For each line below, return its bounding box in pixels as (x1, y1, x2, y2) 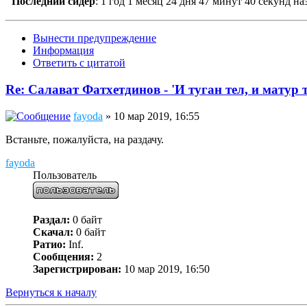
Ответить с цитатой (33, 57, 125, 69)
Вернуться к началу (5, 286, 97, 298)
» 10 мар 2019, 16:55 (103, 110, 199, 122)
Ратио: (33, 238, 66, 250)
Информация (33, 45, 94, 57)
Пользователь (33, 169, 97, 181)
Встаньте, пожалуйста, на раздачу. (5, 133, 164, 145)
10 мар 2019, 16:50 (121, 262, 210, 275)
